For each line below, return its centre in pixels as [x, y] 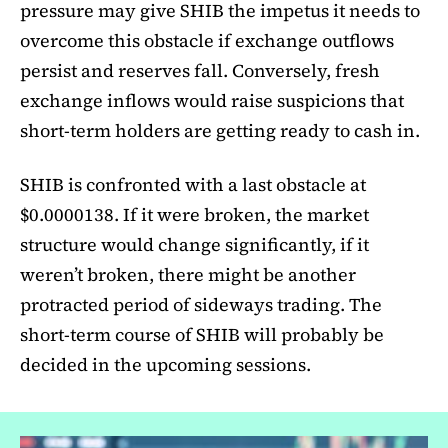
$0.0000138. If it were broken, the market [194, 215]
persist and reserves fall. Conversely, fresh [200, 71]
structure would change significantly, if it [194, 245]
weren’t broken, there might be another [188, 275]
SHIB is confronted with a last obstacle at [193, 185]
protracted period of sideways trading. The [201, 305]
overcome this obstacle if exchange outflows [207, 41]
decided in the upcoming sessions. [165, 365]
